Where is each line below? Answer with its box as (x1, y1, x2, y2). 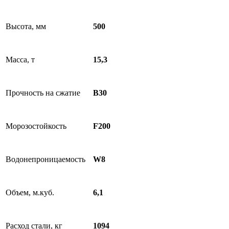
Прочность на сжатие (6, 88, 80, 97)
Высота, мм (6, 22, 46, 31)
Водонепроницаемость (6, 155, 85, 164)
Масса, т (6, 55, 35, 64)
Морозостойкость (6, 122, 66, 130)
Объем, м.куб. (6, 188, 54, 197)
